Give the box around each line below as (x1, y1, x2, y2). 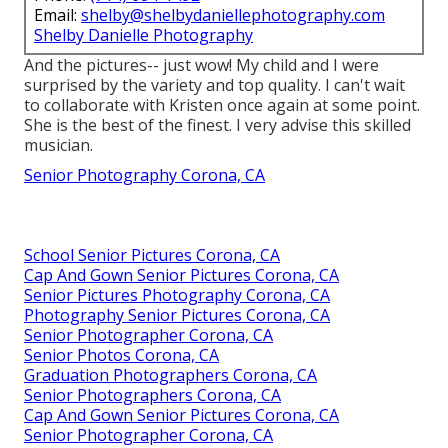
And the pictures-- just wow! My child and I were (24, 53, 379, 76)
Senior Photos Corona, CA (24, 343, 219, 366)
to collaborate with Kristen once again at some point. (24, 93, 420, 116)
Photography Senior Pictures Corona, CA (24, 303, 330, 326)
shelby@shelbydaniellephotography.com (81, 3, 385, 26)
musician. (24, 133, 93, 156)
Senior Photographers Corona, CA (24, 383, 281, 406)
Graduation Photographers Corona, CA (24, 363, 317, 386)
